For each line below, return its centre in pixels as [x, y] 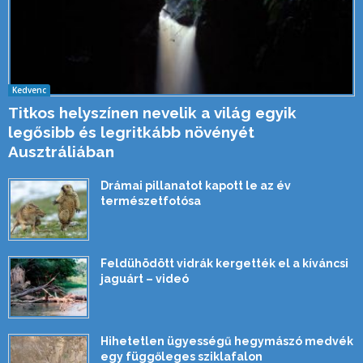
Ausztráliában [61, 152]
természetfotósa [151, 201]
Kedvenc [29, 90]
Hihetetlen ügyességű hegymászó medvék [227, 342]
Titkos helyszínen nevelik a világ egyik [152, 113]
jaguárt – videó [145, 279]
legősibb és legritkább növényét [131, 132]
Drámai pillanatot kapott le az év [196, 186]
